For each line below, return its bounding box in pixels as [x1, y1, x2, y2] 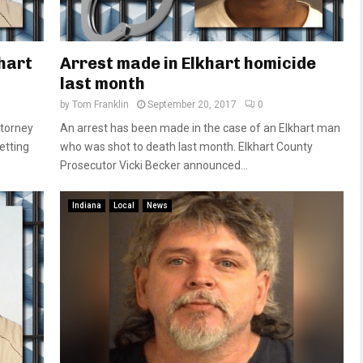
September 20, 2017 [147, 98, 237, 110]
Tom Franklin [72, 98, 129, 110]
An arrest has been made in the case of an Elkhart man [60, 121, 340, 135]
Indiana [72, 200, 101, 210]
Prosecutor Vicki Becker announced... [60, 158, 248, 172]
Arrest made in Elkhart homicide [60, 53, 316, 73]
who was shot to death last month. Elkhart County [60, 139, 313, 153]
